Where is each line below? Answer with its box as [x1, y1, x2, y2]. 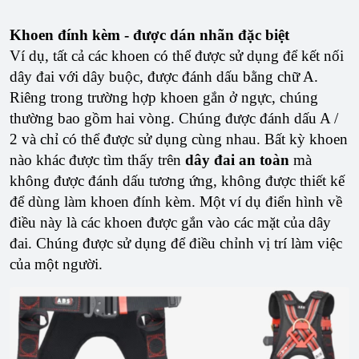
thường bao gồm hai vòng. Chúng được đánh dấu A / [10, 110, 338, 127]
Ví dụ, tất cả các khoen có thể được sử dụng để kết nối [10, 47, 344, 65]
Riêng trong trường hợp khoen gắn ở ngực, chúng [10, 89, 318, 107]
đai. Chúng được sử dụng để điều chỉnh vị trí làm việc [10, 235, 342, 252]
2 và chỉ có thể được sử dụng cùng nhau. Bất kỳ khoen [10, 131, 348, 148]
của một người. [10, 256, 103, 273]
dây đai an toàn [185, 151, 289, 169]
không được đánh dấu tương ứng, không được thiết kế [10, 172, 345, 190]
